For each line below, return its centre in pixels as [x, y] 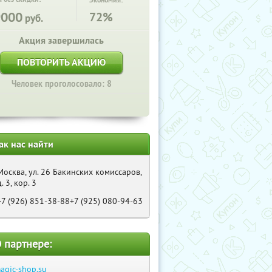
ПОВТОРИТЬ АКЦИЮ [61, 62]
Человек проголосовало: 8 [61, 84]
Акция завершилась [61, 40]
